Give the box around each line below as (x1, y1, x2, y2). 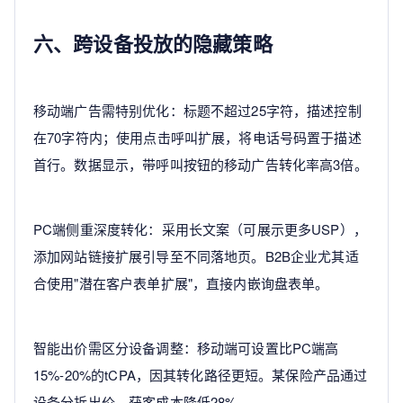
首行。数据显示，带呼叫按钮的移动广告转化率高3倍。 (33, 155, 368, 175)
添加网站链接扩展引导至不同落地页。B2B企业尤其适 (33, 246, 359, 266)
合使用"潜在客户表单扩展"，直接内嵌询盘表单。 (33, 273, 329, 293)
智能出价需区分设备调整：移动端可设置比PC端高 (33, 338, 339, 358)
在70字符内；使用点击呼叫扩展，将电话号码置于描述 (33, 128, 362, 148)
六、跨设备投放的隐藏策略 (33, 29, 273, 58)
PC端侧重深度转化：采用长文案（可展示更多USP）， (33, 219, 367, 239)
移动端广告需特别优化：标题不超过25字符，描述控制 (33, 101, 362, 121)
